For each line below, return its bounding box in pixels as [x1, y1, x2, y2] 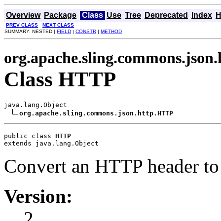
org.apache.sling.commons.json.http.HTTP [19, 109, 173, 117]
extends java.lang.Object [4, 139, 99, 147]
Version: [4, 185, 73, 207]
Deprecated [145, 11, 188, 19]
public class [4, 132, 55, 140]
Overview [6, 11, 40, 19]
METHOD [101, 29, 122, 34]
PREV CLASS [6, 22, 38, 28]
